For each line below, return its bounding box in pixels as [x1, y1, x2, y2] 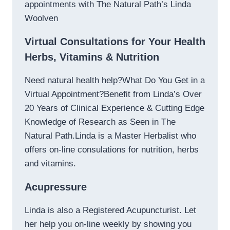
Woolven [25, 13, 58, 24]
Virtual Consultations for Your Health [25, 36, 205, 48]
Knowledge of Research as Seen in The [25, 117, 176, 127]
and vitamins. [25, 159, 76, 169]
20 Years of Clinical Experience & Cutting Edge [25, 103, 204, 113]
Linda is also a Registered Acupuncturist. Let [25, 205, 196, 216]
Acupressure [25, 181, 87, 193]
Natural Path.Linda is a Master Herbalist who [25, 131, 196, 141]
